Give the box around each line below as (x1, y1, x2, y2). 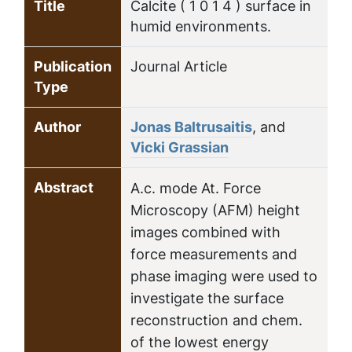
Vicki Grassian (130, 137, 229, 157)
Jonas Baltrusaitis (130, 117, 252, 137)
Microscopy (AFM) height (130, 200, 300, 220)
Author (34, 117, 81, 137)
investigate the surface (130, 288, 284, 308)
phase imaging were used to (130, 266, 317, 286)
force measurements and (130, 244, 297, 264)
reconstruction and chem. (130, 310, 302, 330)
